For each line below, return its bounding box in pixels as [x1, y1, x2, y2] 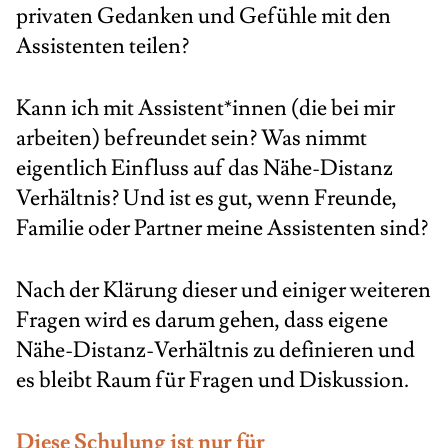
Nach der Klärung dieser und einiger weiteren [16, 276, 431, 305]
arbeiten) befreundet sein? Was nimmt [16, 124, 367, 153]
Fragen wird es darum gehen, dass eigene [16, 306, 388, 335]
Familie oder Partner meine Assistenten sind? [16, 214, 428, 243]
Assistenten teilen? [16, 32, 189, 61]
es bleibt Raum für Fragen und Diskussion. [16, 366, 409, 395]
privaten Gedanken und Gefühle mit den [16, 2, 391, 31]
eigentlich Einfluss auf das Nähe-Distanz [16, 154, 393, 183]
